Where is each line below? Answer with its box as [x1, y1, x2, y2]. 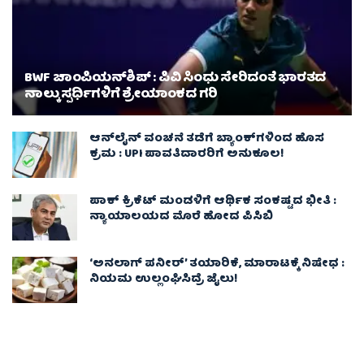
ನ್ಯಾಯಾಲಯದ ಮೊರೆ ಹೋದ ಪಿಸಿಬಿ [89, 206, 273, 227]
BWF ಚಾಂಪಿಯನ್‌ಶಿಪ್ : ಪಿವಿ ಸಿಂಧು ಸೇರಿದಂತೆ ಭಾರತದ [24, 67, 327, 90]
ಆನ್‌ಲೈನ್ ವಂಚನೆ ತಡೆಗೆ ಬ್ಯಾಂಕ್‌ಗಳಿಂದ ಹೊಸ [89, 128, 324, 149]
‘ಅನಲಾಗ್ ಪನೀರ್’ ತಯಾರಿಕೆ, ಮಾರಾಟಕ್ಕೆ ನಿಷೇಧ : [89, 253, 344, 274]
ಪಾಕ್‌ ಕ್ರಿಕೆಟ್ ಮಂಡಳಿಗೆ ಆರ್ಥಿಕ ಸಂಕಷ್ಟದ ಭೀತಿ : [89, 191, 336, 211]
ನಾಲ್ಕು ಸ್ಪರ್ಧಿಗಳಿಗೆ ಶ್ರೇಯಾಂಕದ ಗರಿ [24, 83, 218, 106]
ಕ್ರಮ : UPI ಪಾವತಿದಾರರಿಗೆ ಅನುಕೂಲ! [89, 144, 284, 164]
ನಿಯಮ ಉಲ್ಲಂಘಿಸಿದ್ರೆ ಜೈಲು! [89, 269, 237, 289]
